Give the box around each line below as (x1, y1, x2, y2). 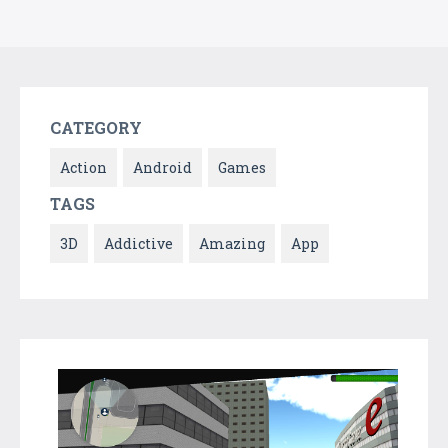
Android (133, 157, 192, 177)
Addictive (104, 233, 173, 253)
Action (60, 157, 107, 177)
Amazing (199, 233, 265, 253)
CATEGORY (50, 116, 142, 138)
